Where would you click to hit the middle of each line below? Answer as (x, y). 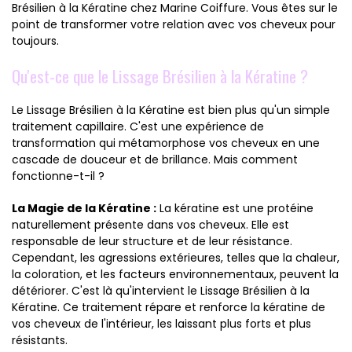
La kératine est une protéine (235, 208)
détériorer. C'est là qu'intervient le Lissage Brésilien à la (161, 290)
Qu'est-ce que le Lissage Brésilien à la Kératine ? (160, 75)
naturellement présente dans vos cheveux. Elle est (150, 224)
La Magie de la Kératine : (84, 208)
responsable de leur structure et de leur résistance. (152, 241)
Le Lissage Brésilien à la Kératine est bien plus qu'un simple (171, 110)
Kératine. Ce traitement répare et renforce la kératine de (169, 307)
